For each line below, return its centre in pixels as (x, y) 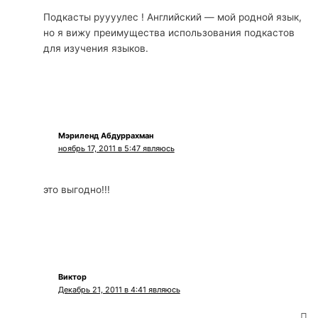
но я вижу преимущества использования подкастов (169, 33)
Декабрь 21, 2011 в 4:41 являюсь (119, 289)
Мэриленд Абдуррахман (105, 135)
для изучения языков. (96, 49)
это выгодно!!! (77, 190)
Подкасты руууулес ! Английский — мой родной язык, (173, 17)
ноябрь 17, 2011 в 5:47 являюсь (116, 148)
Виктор (72, 276)
